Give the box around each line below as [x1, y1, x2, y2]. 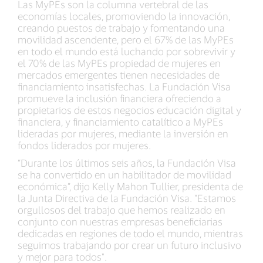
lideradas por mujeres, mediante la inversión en [18, 127, 228, 139]
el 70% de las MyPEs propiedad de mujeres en [18, 57, 221, 69]
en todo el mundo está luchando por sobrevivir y [18, 45, 235, 57]
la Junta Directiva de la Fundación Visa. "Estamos [18, 192, 236, 204]
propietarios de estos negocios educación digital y [18, 104, 241, 116]
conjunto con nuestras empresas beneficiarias [18, 215, 222, 227]
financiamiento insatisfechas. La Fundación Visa [18, 80, 231, 92]
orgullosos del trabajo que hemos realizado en [18, 204, 225, 215]
